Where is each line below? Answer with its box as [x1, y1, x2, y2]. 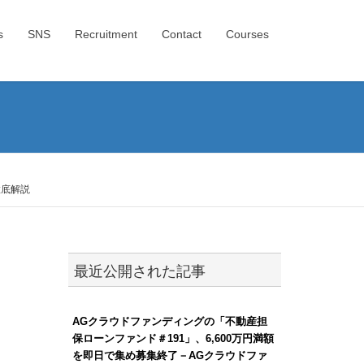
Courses [226, 28, 269, 41]
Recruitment [75, 28, 137, 41]
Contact [162, 28, 201, 41]
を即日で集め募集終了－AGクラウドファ [71, 349, 267, 362]
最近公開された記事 [73, 262, 206, 279]
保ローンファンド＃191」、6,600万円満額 [71, 331, 274, 344]
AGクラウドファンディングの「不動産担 [71, 314, 267, 327]
